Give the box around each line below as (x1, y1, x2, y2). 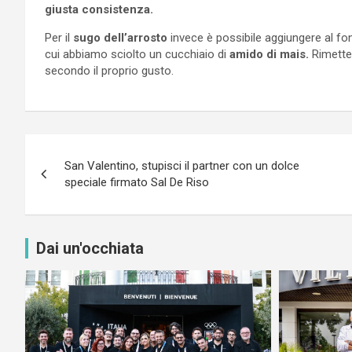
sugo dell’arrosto (73, 30, 167, 45)
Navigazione (24, 134, 162, 164)
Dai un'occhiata (36, 238, 144, 258)
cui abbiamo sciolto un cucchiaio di (45, 46, 229, 61)
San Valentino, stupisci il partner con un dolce (64, 158, 299, 173)
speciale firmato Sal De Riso (64, 174, 209, 189)
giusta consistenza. (45, 2, 153, 16)
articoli (24, 166, 103, 196)
